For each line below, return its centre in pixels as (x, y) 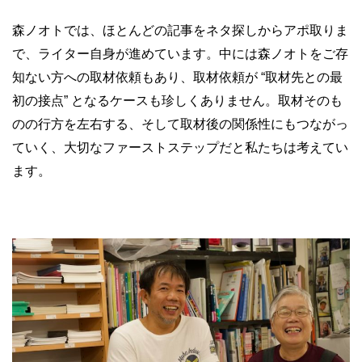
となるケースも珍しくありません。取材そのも (207, 100)
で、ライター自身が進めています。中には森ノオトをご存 (180, 53)
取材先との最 (304, 77)
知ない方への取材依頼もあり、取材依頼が (135, 77)
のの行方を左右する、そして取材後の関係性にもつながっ (180, 124)
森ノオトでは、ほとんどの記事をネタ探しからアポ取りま (180, 30)
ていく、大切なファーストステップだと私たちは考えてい (180, 147)
